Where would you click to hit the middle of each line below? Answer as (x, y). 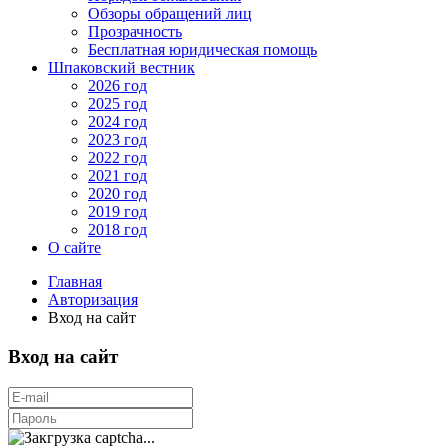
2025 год (117, 104)
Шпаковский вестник (121, 68)
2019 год (117, 212)
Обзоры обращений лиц (170, 14)
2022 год (117, 158)
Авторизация (93, 300)
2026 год (117, 86)
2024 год (117, 122)
